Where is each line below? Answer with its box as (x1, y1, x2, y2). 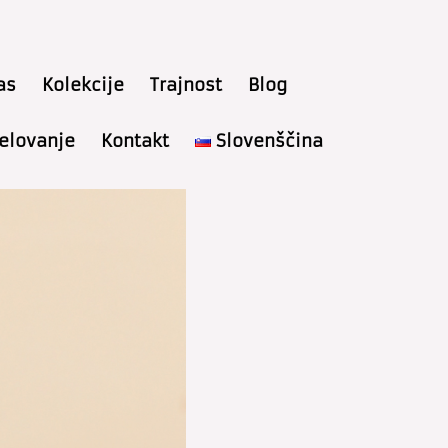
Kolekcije (41, 74, 124, 96)
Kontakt (100, 130, 169, 152)
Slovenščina (215, 130, 323, 152)
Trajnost (149, 74, 222, 96)
